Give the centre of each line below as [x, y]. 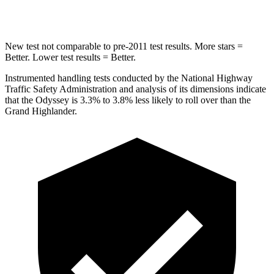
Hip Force [79, 6]
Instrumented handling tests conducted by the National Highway [129, 78]
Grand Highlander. [41, 111]
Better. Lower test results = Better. [70, 57]
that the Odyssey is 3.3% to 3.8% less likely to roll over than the [128, 100]
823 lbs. [199, 6]
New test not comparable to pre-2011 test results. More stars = [124, 46]
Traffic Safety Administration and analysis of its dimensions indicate [135, 89]
